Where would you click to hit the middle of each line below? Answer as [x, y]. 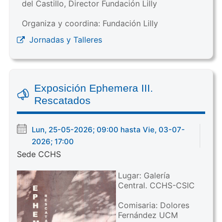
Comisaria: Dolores [153, 205]
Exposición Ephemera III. [93, 88]
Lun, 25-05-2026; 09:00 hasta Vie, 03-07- [108, 129]
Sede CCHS [39, 154]
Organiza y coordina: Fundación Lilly [90, 23]
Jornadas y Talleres [65, 39]
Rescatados [62, 100]
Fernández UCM [148, 215]
